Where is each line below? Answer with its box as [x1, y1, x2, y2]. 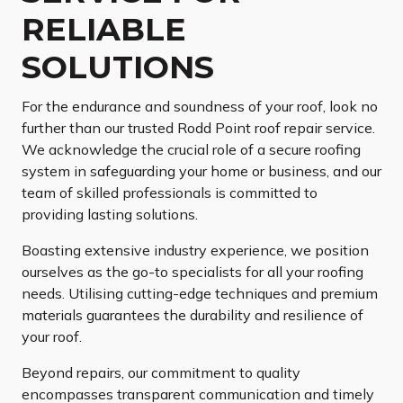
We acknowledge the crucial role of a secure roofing [22, 140, 361, 159]
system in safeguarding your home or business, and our [22, 162, 381, 181]
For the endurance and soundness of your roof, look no [22, 97, 378, 116]
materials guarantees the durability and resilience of [22, 306, 363, 325]
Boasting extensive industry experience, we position [22, 241, 369, 260]
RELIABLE [22, 10, 186, 49]
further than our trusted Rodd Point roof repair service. [22, 119, 375, 138]
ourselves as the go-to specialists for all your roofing [22, 263, 363, 282]
